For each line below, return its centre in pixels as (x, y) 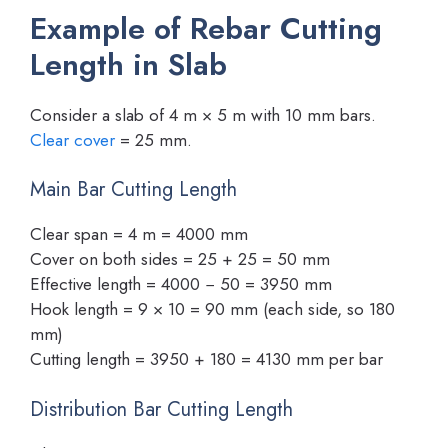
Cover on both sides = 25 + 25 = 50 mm (180, 259)
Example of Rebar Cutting (206, 28)
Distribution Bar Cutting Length (161, 409)
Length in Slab (128, 64)
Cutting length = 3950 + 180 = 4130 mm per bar (206, 359)
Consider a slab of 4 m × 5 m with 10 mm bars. (203, 114)
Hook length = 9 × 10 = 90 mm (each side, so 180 (212, 309)
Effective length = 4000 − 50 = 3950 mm (181, 284)
